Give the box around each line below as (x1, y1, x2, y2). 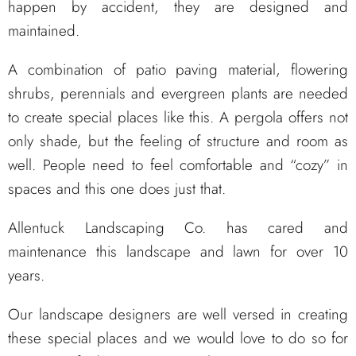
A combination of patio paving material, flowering (8, 59, 348, 81)
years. (8, 264, 44, 286)
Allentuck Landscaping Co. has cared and (8, 216, 348, 238)
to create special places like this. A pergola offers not (8, 106, 348, 129)
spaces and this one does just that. (8, 178, 226, 200)
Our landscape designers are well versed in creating (8, 303, 348, 325)
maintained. (8, 20, 79, 42)
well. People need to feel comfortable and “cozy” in (8, 154, 348, 176)
